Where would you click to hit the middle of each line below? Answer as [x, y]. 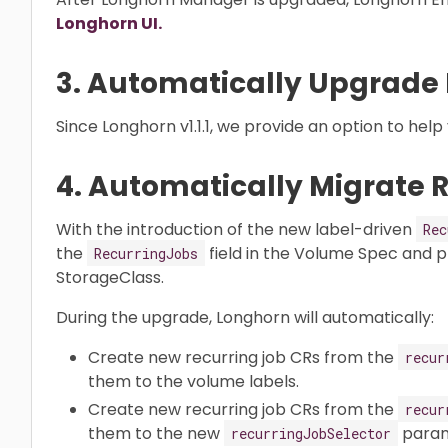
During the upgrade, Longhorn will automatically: [245, 317]
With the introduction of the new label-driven [236, 229]
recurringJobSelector [311, 433]
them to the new [156, 433]
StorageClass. [110, 277]
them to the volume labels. [193, 381]
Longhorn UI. [109, 23]
